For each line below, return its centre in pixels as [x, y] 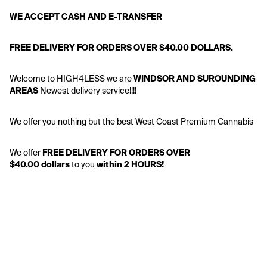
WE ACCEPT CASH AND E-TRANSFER [86, 17]
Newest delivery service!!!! [88, 91]
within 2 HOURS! [130, 164]
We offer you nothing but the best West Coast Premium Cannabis [131, 122]
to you [83, 164]
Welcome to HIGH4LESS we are [72, 79]
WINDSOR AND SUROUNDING [195, 79]
